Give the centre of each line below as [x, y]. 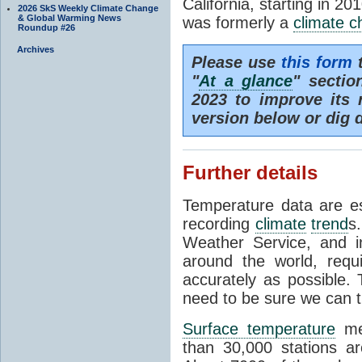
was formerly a [238, 22]
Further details [250, 173]
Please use [237, 62]
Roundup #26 [46, 27]
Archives [36, 49]
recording [219, 223]
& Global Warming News [69, 17]
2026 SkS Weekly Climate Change [88, 8]
